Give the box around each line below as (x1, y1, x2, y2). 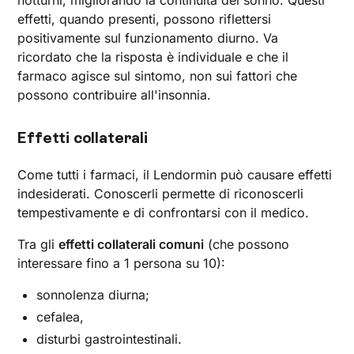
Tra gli (17, 235, 59, 252)
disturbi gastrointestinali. (36, 330, 183, 347)
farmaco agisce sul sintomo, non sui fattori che (17, 67, 298, 84)
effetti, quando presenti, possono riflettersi (17, 10, 272, 27)
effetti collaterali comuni (58, 235, 205, 252)
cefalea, (36, 308, 85, 325)
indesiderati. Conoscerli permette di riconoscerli (17, 185, 304, 201)
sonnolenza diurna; (36, 286, 150, 303)
